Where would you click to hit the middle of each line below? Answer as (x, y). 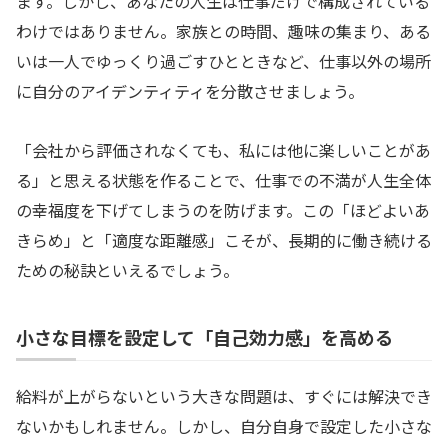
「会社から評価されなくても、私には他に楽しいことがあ (223, 149)
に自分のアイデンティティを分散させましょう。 (190, 91)
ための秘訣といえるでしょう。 (127, 269)
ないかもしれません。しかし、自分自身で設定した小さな (224, 425)
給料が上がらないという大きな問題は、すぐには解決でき (224, 395)
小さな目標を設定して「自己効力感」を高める (204, 336)
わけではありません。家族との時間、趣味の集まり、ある (223, 31)
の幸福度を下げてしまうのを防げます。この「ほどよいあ (223, 209)
